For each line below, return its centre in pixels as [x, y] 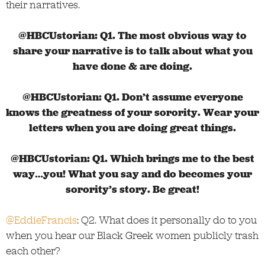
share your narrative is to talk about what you [132, 51]
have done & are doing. [132, 66]
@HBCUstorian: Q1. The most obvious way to [132, 35]
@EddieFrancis [41, 220]
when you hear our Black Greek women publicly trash [132, 235]
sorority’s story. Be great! [132, 189]
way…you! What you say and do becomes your [132, 174]
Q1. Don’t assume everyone [173, 97]
